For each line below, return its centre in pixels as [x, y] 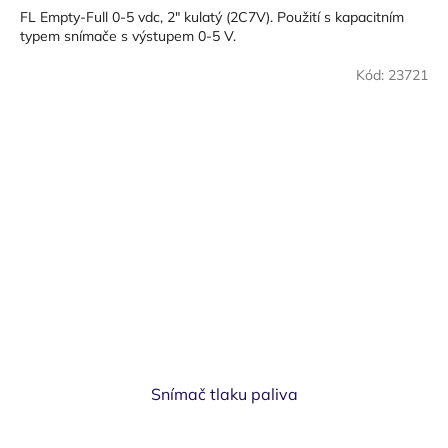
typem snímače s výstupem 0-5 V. [128, 36]
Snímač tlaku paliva [224, 394]
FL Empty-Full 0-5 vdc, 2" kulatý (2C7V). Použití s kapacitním [212, 17]
